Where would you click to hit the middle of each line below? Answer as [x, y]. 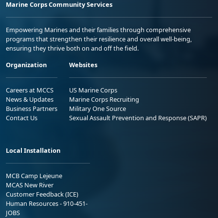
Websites [83, 65]
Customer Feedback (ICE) [42, 194]
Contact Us [22, 118]
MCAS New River [30, 185]
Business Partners [32, 109]
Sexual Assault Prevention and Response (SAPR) [138, 118]
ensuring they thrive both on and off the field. [72, 48]
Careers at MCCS [30, 90]
